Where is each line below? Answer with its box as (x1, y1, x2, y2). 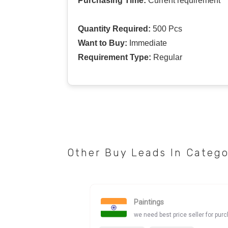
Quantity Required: (78, 24, 151, 33)
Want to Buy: (78, 38, 127, 47)
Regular (151, 52, 182, 62)
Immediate (127, 38, 167, 47)
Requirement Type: (78, 52, 151, 62)
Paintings (134, 198, 164, 207)
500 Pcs (151, 24, 182, 33)
